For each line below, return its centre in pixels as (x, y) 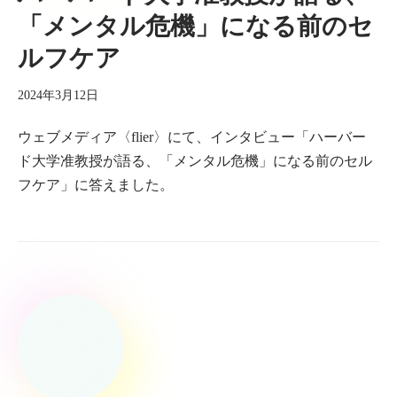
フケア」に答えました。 (96, 185)
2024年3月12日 (58, 95)
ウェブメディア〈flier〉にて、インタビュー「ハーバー (192, 137)
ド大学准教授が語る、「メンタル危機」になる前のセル (195, 161)
